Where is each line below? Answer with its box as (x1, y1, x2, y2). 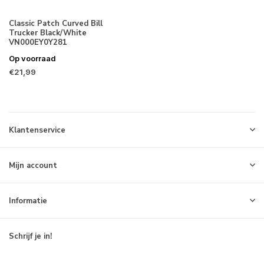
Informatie (9, 196, 47, 206)
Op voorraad (9, 53, 56, 63)
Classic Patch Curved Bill (9, 18, 103, 29)
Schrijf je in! (9, 231, 52, 242)
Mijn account (9, 160, 57, 171)
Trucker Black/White (9, 27, 87, 38)
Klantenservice (9, 125, 65, 136)
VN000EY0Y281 (9, 37, 67, 48)
